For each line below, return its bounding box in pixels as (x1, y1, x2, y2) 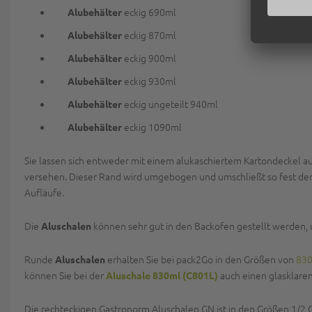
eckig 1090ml (124, 120, 182, 134)
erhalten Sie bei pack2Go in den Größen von (107, 252, 296, 266)
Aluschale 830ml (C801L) (106, 269, 218, 281)
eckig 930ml (124, 74, 176, 88)
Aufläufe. (24, 185, 64, 199)
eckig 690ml (124, 5, 176, 19)
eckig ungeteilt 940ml (124, 97, 218, 111)
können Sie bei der (24, 268, 106, 282)
